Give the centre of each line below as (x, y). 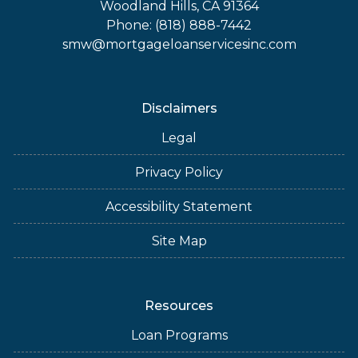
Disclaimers (179, 108)
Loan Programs (179, 335)
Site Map (179, 241)
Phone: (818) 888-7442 (179, 25)
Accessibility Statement (179, 207)
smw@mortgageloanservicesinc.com (179, 44)
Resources (179, 306)
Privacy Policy (179, 172)
